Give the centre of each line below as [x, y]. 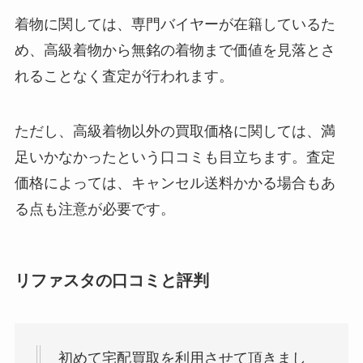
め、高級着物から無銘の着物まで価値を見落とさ [175, 50]
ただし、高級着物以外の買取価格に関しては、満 [175, 131]
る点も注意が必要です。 [94, 209]
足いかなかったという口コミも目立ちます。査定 [175, 157]
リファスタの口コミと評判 [111, 280]
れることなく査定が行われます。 [124, 76]
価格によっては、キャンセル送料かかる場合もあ [175, 183]
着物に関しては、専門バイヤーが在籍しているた [175, 24]
